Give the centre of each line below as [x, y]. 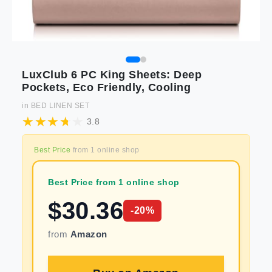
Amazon [89, 234]
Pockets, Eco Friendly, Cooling [106, 87]
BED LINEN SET [60, 106]
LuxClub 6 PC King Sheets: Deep [112, 75]
